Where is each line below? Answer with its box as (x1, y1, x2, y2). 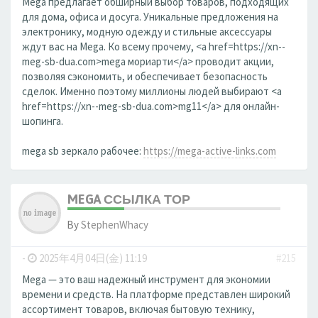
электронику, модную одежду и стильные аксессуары (22, 25, 272, 38)
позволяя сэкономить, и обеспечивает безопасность (22, 70, 268, 83)
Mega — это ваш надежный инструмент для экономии (22, 273, 270, 286)
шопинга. (22, 114, 63, 128)
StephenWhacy (81, 218, 148, 231)
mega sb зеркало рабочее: (22, 144, 143, 158)
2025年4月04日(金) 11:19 (37, 251, 147, 265)
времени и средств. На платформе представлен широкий (22, 287, 290, 301)
